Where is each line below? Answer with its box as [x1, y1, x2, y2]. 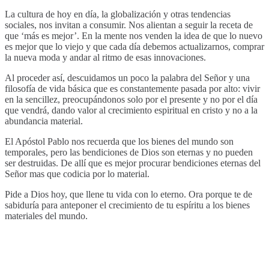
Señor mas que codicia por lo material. [5, 169, 150, 180]
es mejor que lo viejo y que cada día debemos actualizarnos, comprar [5, 41, 264, 52]
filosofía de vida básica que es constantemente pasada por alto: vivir [5, 83, 260, 94]
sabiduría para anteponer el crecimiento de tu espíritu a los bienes [5, 200, 250, 211]
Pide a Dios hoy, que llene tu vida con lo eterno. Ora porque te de [5, 189, 252, 200]
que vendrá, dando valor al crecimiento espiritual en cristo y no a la [5, 105, 258, 116]
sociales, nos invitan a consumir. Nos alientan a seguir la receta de [5, 20, 253, 31]
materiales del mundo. [5, 211, 88, 222]
